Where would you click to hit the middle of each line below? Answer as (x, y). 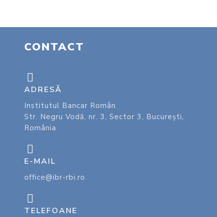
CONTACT (54, 47)
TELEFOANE (51, 210)
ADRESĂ (43, 89)
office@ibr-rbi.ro (55, 177)
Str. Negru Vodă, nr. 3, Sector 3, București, (104, 116)
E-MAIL (40, 161)
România (40, 128)
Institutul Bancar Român (70, 105)
